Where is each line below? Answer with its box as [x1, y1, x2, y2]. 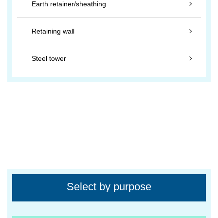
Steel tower [32, 54, 66, 62]
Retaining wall [32, 27, 74, 35]
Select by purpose [67, 181, 151, 193]
